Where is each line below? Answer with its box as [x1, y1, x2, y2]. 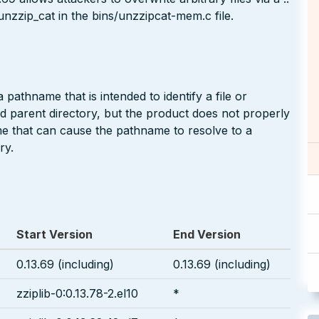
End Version [173, 226, 241, 241]
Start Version [16, 226, 93, 241]
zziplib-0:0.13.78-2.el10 [16, 286, 138, 300]
